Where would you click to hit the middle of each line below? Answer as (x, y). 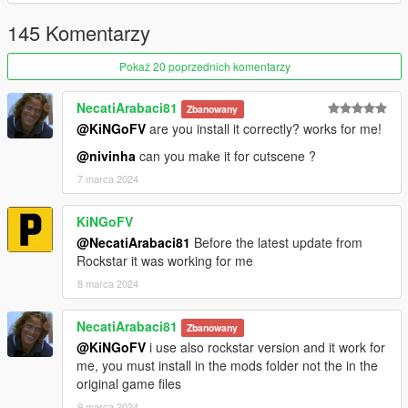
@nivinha (106, 156)
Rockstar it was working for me (165, 261)
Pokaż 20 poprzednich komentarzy (204, 66)
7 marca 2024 (108, 179)
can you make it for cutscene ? (226, 156)
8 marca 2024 (108, 284)
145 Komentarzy (79, 33)
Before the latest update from (276, 243)
